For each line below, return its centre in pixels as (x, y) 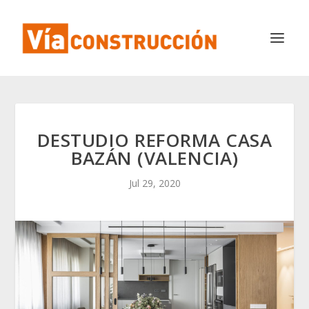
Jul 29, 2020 (154, 183)
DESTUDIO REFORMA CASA (154, 140)
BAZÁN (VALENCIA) (154, 158)
